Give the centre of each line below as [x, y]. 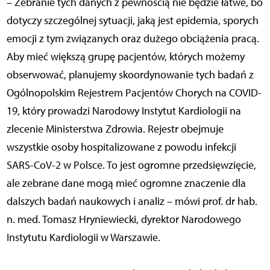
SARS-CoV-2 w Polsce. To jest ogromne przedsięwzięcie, [131, 165]
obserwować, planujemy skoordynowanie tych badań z [130, 74]
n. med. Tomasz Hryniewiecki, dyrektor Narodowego [124, 219]
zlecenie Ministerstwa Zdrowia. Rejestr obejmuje [115, 129]
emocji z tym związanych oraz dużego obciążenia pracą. [133, 38]
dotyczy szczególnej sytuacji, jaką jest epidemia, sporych [132, 20]
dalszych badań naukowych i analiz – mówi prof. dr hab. [132, 201]
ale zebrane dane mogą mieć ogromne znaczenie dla [126, 183]
